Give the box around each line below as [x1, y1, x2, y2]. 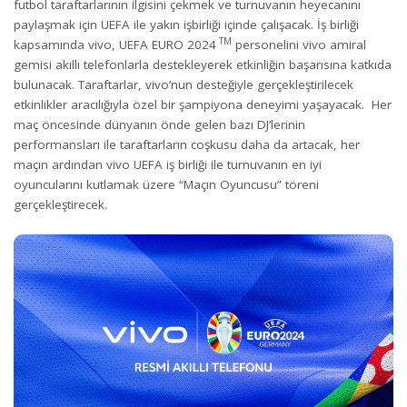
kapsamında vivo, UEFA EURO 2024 [14, 35, 216, 53]
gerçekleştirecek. [14, 195, 107, 213]
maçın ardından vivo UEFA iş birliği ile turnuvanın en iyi [14, 155, 322, 173]
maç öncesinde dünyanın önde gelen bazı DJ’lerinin [14, 115, 305, 133]
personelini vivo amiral [232, 35, 366, 53]
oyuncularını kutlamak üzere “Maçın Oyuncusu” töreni [14, 175, 319, 193]
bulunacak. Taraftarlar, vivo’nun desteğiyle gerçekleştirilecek [14, 75, 353, 93]
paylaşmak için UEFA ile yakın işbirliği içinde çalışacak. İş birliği [14, 15, 359, 33]
